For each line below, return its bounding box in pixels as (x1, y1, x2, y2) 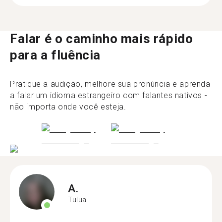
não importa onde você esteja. (10, 102, 126, 111)
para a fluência (10, 47, 101, 62)
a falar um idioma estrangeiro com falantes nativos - (10, 90, 208, 100)
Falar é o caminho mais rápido (10, 31, 193, 46)
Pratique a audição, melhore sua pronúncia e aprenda (10, 79, 211, 89)
